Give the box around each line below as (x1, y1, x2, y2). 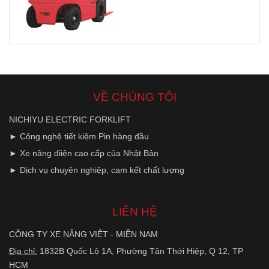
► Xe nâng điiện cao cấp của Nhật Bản (9, 148, 159, 158)
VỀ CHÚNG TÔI (92, 89, 177, 103)
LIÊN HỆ (112, 204, 157, 218)
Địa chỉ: (9, 246, 37, 256)
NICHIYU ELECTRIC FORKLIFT (9, 114, 131, 124)
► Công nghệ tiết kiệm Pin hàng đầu (9, 131, 149, 141)
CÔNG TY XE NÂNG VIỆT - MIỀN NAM (9, 229, 158, 239)
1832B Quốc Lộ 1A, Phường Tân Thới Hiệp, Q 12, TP (37, 246, 243, 256)
